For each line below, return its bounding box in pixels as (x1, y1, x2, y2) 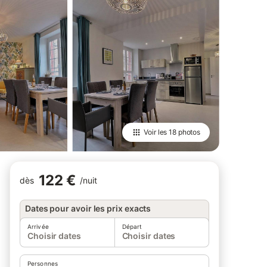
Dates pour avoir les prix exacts (25, 203, 151, 213)
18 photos (169, 128, 200, 136)
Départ (122, 223, 142, 230)
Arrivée (27, 223, 49, 230)
